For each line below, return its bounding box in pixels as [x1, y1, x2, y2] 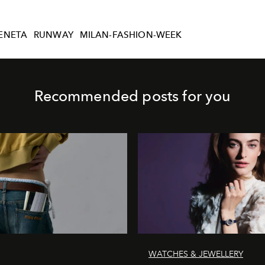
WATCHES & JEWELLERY [148, 248, 243, 259]
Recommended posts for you [34, 86, 231, 105]
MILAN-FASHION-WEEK [79, 29, 182, 40]
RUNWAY [33, 29, 73, 40]
